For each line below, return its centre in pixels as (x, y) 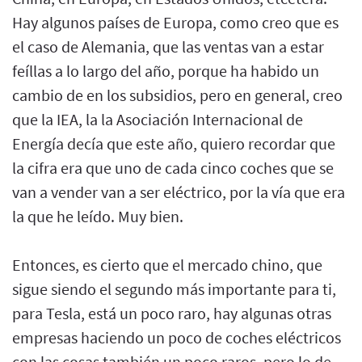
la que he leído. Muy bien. (98, 216)
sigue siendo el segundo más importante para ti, (174, 288)
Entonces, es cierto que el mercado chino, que (167, 264)
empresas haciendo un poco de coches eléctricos (177, 337)
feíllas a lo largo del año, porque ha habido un (166, 70)
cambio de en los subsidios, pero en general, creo (177, 95)
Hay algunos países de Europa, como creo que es (175, 22)
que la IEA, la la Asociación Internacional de (158, 119)
